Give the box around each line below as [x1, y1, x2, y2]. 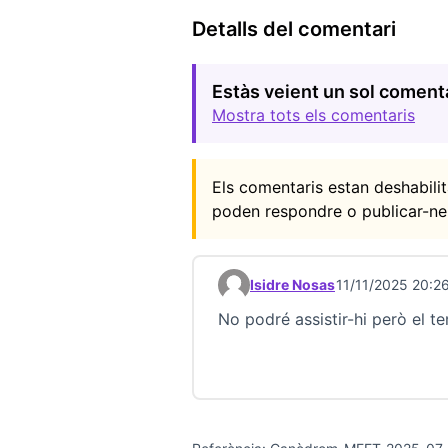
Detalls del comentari [192, 16, 396, 41]
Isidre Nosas [250, 276, 335, 294]
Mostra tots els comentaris [212, 105, 415, 126]
